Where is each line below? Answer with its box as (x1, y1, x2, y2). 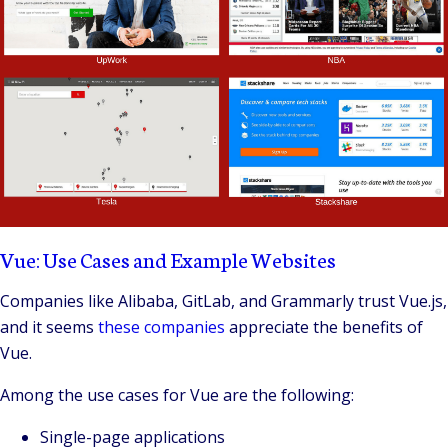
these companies (98, 315, 225, 338)
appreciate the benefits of (225, 315, 423, 338)
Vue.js (399, 289, 443, 312)
